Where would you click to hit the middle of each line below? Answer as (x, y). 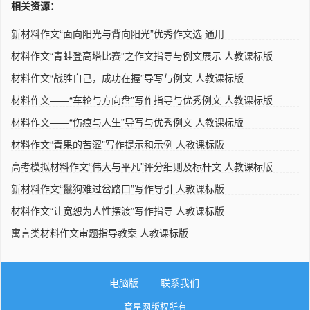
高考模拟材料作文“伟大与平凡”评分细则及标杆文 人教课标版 (142, 166)
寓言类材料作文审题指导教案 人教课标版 (100, 232)
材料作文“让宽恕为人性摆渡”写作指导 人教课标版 (118, 210)
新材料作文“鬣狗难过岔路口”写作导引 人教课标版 (118, 188)
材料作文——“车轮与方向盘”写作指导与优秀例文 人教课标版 (142, 99)
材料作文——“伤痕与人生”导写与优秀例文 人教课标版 (127, 121)
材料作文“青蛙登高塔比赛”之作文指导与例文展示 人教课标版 (142, 55)
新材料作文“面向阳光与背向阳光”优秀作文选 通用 (118, 33)
